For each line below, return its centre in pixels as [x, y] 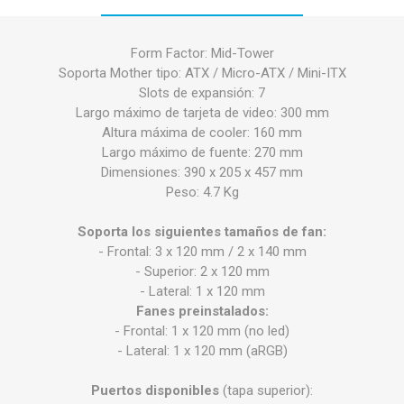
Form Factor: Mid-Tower [202, 54]
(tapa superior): [266, 391]
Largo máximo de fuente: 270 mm [202, 153]
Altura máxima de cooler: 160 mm [202, 133]
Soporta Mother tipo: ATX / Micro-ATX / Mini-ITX [202, 73]
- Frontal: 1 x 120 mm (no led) [202, 331]
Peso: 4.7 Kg [202, 193]
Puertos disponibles [155, 391]
